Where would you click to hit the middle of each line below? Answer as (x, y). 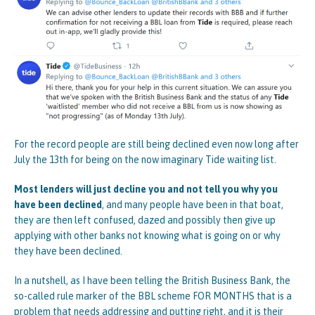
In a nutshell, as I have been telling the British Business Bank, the (152, 280)
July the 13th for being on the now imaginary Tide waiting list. (145, 159)
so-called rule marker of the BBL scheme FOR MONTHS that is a (153, 296)
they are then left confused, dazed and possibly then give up (145, 220)
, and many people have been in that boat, (193, 204)
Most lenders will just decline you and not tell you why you (146, 189)
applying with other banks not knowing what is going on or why (147, 235)
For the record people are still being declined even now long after (156, 144)
